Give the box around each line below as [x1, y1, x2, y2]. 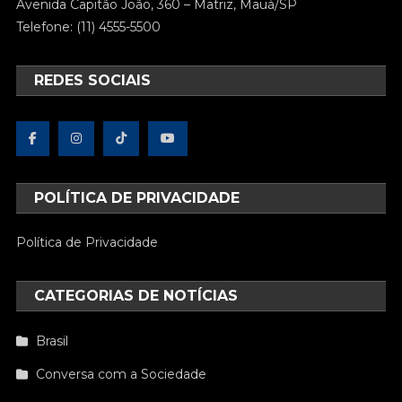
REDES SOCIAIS [34, 72, 152, 90]
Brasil [36, 333, 69, 350]
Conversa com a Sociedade [36, 366, 207, 383]
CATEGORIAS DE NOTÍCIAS [34, 287, 239, 305]
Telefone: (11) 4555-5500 [16, 19, 162, 36]
